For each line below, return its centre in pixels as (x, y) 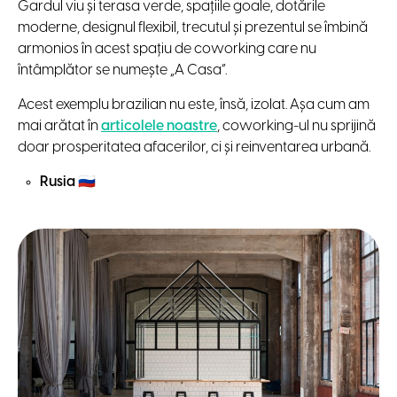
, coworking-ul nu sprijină (296, 126)
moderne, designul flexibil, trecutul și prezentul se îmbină (193, 27)
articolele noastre (159, 126)
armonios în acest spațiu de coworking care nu (167, 49)
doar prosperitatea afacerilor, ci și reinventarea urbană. (195, 147)
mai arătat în (59, 126)
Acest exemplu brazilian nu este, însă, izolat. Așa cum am (194, 105)
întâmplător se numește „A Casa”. (122, 70)
